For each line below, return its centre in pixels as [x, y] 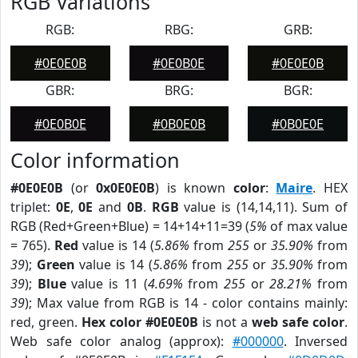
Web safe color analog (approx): [121, 341]
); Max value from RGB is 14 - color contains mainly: [186, 303]
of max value [308, 226]
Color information [95, 160]
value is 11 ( [107, 284]
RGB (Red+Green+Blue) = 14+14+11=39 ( [130, 226]
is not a [225, 322]
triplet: [33, 207]
